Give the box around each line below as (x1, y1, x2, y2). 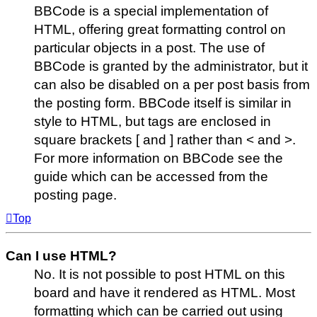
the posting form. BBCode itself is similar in (34, 95, 292, 110)
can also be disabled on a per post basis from (34, 76, 310, 92)
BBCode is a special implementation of (34, 3, 268, 18)
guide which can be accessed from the (34, 168, 268, 184)
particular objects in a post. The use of (34, 40, 265, 55)
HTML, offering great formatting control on (34, 21, 286, 37)
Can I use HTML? (6, 248, 117, 264)
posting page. (34, 187, 117, 202)
